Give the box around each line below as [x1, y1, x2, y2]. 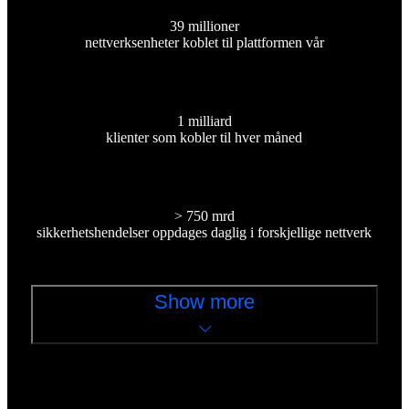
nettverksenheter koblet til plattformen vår [84, 35, 324, 51]
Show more [153, 290, 255, 314]
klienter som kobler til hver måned [106, 130, 303, 146]
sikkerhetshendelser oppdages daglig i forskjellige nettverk [37, 225, 372, 241]
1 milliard [176, 113, 232, 130]
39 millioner [169, 18, 239, 35]
